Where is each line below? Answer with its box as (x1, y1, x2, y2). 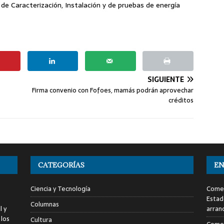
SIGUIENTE (147, 73, 184, 85)
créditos (168, 94, 194, 105)
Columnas (30, 198, 59, 209)
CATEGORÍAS (37, 160, 84, 169)
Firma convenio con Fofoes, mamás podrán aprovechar (32, 84, 194, 95)
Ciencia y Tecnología (30, 183, 90, 194)
